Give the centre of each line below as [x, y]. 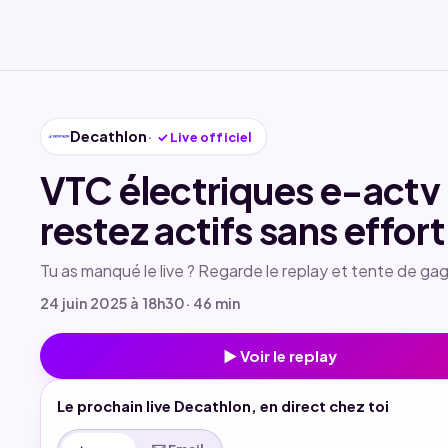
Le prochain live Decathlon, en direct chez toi [222, 406]
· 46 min [212, 302]
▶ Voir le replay [279, 356]
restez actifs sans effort [242, 230]
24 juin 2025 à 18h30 [112, 302]
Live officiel [210, 137]
